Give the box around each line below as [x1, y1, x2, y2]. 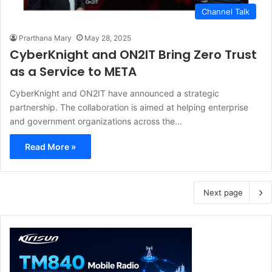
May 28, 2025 [84, 33, 131, 43]
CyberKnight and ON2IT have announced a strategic [10, 88, 219, 99]
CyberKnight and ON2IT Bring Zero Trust [10, 46, 257, 64]
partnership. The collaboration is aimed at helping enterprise [10, 102, 248, 113]
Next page [203, 188, 243, 198]
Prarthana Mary [19, 33, 72, 43]
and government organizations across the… [10, 116, 182, 127]
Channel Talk [202, 7, 250, 17]
